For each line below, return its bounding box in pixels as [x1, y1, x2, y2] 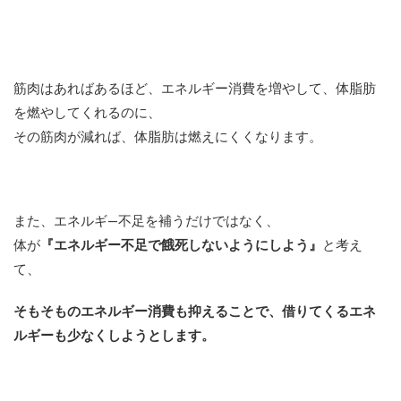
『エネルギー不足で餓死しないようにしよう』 [40, 239, 322, 253]
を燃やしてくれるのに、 [13, 107, 161, 121]
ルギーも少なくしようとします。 [13, 329, 215, 344]
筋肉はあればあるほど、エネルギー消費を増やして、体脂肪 [13, 82, 376, 97]
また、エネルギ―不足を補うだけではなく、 [13, 215, 279, 229]
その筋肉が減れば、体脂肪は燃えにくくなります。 [13, 131, 322, 145]
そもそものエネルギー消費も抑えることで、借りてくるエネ [13, 305, 376, 320]
